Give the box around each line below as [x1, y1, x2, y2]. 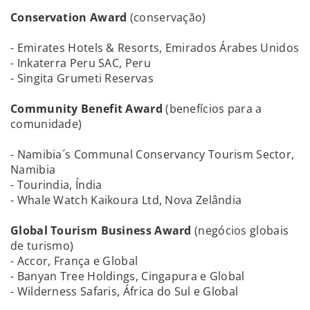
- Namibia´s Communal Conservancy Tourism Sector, [10, 147, 295, 162]
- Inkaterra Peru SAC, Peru [10, 55, 151, 71]
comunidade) [10, 116, 82, 131]
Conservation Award [10, 10, 130, 25]
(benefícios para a [162, 101, 262, 116]
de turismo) [10, 238, 74, 253]
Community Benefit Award [10, 101, 163, 116]
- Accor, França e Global [10, 253, 138, 268]
